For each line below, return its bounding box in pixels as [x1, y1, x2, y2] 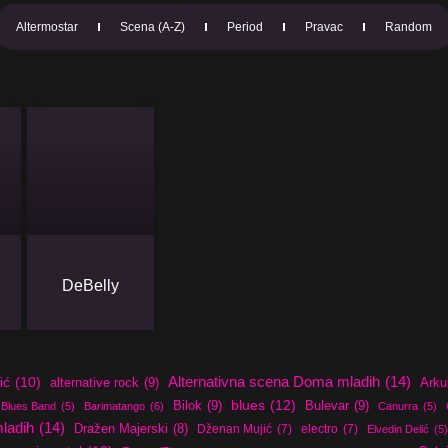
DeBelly [61, 276, 119, 294]
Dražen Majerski [73, 421, 168, 436]
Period [227, 20, 263, 34]
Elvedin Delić [366, 422, 429, 435]
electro [300, 421, 338, 436]
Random [385, 20, 432, 34]
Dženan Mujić [196, 421, 272, 436]
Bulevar [304, 397, 349, 413]
